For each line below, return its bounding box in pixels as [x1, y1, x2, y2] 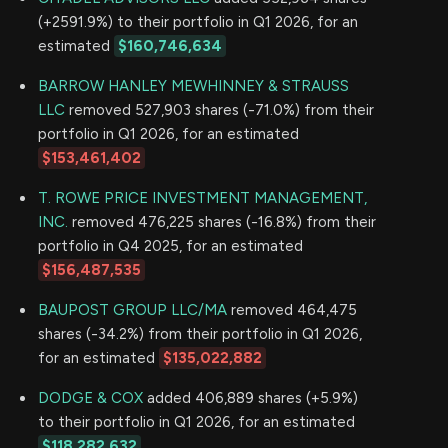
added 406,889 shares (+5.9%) [143, 389, 358, 408]
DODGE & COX [38, 389, 143, 408]
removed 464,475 [227, 301, 357, 320]
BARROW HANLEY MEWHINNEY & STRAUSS [38, 77, 349, 96]
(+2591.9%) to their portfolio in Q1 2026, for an [38, 13, 358, 32]
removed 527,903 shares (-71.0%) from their [65, 101, 374, 120]
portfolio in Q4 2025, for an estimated [38, 237, 303, 256]
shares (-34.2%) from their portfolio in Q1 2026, [38, 325, 362, 344]
